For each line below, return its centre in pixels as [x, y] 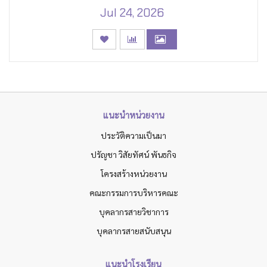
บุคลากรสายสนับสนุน [133, 231]
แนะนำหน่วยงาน [133, 115]
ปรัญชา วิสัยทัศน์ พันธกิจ [133, 155]
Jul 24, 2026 [132, 13]
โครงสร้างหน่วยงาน [133, 174]
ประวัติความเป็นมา [133, 136]
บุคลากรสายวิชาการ [133, 212]
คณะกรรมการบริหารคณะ [133, 193]
